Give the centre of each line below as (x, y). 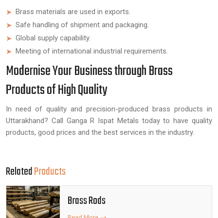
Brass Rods (87, 201)
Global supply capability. (53, 38)
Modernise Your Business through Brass (89, 71)
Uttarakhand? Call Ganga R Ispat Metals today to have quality (109, 121)
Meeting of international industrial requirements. (92, 51)
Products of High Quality (56, 90)
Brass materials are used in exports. (73, 12)
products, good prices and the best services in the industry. (100, 132)
